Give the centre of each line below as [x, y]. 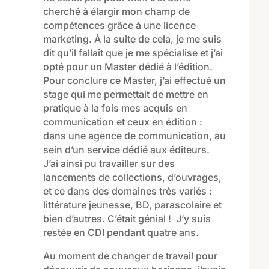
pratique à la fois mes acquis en [115, 108]
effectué [194, 80]
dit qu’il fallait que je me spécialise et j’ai [133, 53]
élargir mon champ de [140, 11]
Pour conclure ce [82, 80]
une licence [168, 25]
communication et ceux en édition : [122, 122]
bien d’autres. [74, 218]
